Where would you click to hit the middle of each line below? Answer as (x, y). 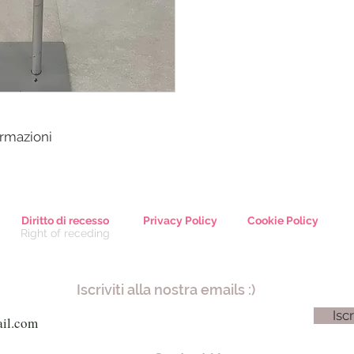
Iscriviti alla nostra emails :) (166, 289)
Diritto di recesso (65, 220)
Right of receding (65, 233)
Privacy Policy (180, 220)
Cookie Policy (283, 220)
